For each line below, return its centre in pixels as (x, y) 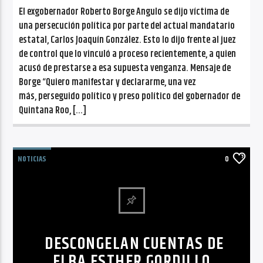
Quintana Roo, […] (53, 110)
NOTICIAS (32, 159)
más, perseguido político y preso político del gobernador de (130, 96)
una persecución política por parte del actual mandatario (127, 26)
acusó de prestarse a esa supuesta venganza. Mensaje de (125, 68)
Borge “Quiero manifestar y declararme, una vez (108, 82)
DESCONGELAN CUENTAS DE (134, 244)
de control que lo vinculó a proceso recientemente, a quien (128, 54)
